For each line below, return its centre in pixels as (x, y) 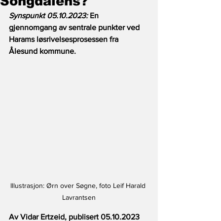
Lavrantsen (79, 198)
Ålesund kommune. (42, 51)
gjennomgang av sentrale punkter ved (75, 27)
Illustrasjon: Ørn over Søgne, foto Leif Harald (79, 186)
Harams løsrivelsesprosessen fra (65, 39)
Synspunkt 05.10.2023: (49, 16)
